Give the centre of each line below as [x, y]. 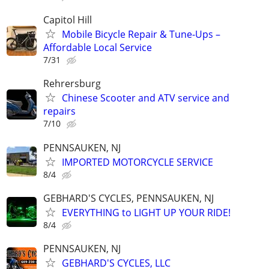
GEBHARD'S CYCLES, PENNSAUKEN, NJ [128, 198]
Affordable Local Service [98, 48]
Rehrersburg [72, 84]
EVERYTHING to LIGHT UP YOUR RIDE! [146, 212]
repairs [59, 111]
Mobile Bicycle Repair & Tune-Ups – [141, 35]
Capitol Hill [68, 20]
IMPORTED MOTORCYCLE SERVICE [138, 162]
